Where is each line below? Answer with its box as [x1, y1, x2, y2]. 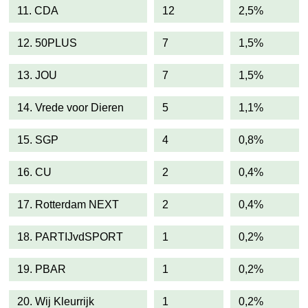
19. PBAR [17, 263, 66, 275]
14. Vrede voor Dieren [17, 102, 124, 113]
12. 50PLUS [17, 37, 77, 49]
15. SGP [17, 134, 58, 146]
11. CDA [17, 5, 58, 16]
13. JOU [17, 69, 57, 81]
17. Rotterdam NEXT [17, 199, 119, 210]
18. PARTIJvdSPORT [17, 231, 123, 243]
